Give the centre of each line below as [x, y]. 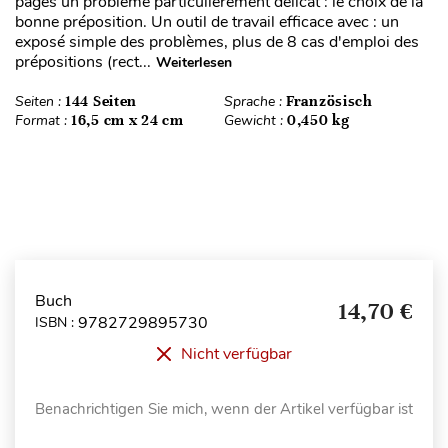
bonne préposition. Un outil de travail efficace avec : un [207, 21]
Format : [43, 120]
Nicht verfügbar [236, 353]
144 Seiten [101, 100]
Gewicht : [255, 120]
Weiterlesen [194, 62]
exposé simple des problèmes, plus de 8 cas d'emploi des [217, 41]
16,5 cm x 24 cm [127, 119]
